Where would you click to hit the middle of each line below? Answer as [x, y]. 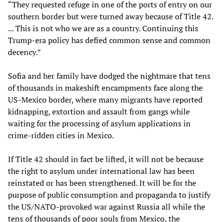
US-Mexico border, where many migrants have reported [105, 99]
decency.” [25, 52]
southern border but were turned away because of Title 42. [111, 16]
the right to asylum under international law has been [101, 171]
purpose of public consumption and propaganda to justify [109, 194]
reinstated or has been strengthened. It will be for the [102, 183]
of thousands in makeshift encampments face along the [105, 87]
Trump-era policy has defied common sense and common [109, 40]
